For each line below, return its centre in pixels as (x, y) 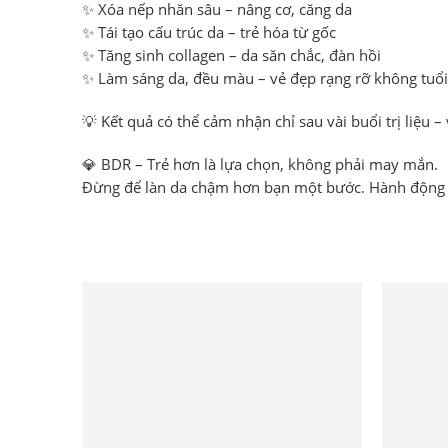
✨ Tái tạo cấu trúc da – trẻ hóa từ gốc (209, 32)
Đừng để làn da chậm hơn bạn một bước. (225, 187)
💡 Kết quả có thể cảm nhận (178, 121)
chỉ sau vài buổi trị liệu (352, 121)
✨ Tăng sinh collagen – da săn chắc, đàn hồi (231, 55)
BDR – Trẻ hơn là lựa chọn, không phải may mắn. (269, 164)
